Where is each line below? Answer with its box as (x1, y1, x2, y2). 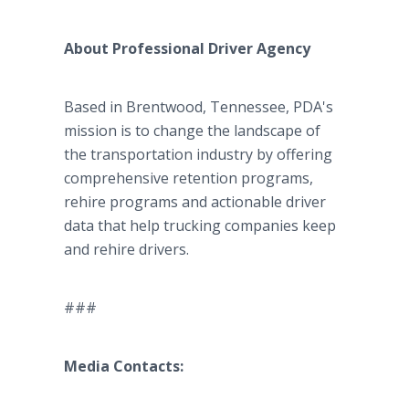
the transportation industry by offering (64, 144, 332, 164)
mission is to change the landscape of (64, 121, 320, 141)
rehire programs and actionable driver (64, 192, 326, 212)
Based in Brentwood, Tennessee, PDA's (64, 97, 333, 117)
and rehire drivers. (64, 239, 189, 259)
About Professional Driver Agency (64, 38, 310, 58)
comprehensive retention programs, (64, 168, 313, 188)
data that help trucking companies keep (64, 215, 336, 236)
